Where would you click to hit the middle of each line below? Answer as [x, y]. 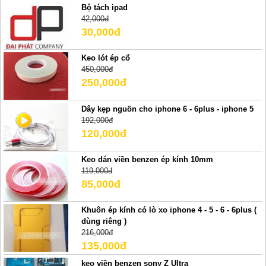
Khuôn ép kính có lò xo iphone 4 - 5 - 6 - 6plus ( [169, 210]
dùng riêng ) [104, 221]
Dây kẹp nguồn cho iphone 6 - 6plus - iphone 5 [167, 109]
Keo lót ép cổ [105, 58]
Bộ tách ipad [104, 7]
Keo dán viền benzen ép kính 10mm [147, 159]
